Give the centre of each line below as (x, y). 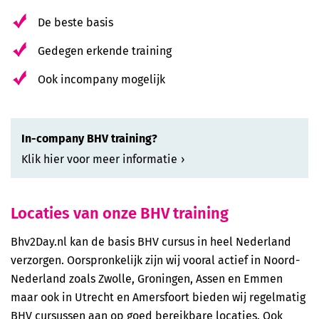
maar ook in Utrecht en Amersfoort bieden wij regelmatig (158, 297)
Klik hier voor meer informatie (99, 159)
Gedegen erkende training (105, 51)
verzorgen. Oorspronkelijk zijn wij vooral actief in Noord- (155, 260)
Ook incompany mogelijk (101, 79)
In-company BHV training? (89, 138)
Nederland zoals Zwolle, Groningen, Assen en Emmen (147, 279)
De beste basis (75, 22)
